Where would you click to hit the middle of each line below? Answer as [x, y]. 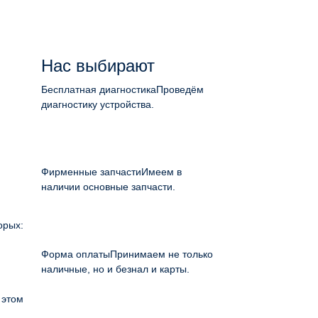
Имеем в [161, 172]
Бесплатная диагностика [99, 89]
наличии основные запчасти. [108, 187]
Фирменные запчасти [91, 172]
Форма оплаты [76, 254]
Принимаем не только [161, 254]
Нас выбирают [98, 66]
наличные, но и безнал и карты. [115, 269]
